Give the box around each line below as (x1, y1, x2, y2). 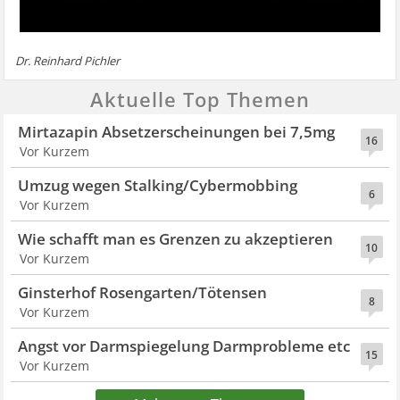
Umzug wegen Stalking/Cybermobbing (18, 174, 298, 196)
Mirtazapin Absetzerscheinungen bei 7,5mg (18, 121, 336, 142)
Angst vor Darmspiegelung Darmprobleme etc (18, 335, 351, 356)
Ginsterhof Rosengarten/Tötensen (18, 281, 268, 303)
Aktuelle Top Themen (90, 85, 310, 112)
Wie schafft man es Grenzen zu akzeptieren (18, 228, 334, 249)
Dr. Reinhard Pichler (15, 52, 121, 69)
